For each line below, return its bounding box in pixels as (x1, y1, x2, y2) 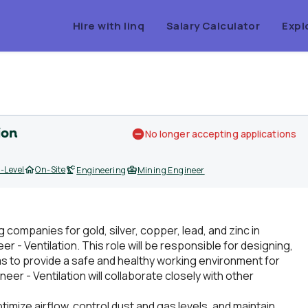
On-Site (35, 164, 66, 175)
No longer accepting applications (144, 127, 296, 140)
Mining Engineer (137, 164, 205, 176)
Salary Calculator (166, 18, 261, 33)
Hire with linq (73, 18, 144, 33)
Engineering (76, 164, 126, 176)
